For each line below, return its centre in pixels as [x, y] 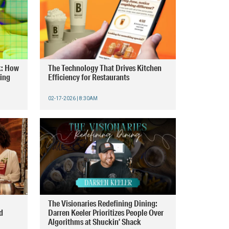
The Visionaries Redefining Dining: [103, 203]
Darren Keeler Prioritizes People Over [106, 212]
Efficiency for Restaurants [89, 77]
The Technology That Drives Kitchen [105, 68]
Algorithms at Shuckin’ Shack [95, 222]
